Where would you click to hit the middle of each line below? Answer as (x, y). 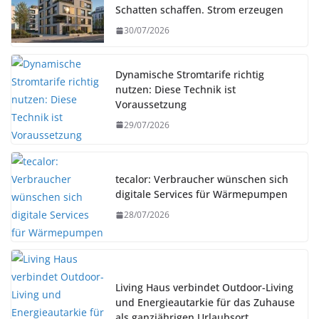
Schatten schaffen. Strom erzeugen (199, 10)
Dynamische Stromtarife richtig (190, 74)
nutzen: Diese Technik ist (176, 89)
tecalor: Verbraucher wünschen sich (202, 179)
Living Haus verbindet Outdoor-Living (204, 287)
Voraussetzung (151, 104)
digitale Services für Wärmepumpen (202, 194)
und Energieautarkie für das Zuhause (205, 302)
